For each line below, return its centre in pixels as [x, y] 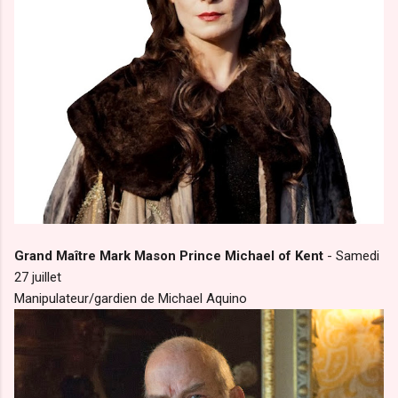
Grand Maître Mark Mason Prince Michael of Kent [169, 255]
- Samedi [351, 255]
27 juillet [38, 277]
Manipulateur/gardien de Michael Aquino [131, 298]
